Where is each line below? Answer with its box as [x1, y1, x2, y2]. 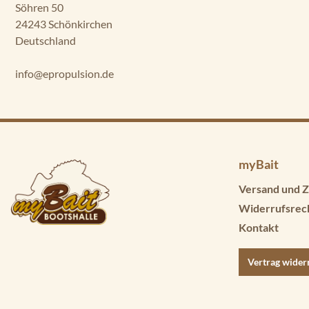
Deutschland [15, 34, 76, 47]
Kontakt [239, 220, 279, 234]
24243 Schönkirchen [15, 17, 112, 30]
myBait [239, 156, 279, 172]
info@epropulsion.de [15, 67, 114, 80]
